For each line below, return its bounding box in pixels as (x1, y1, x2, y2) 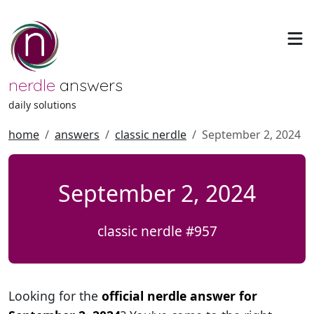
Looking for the (8, 287, 102, 304)
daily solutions (8, 98, 76, 111)
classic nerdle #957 (97, 221, 217, 240)
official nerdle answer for (102, 287, 257, 304)
